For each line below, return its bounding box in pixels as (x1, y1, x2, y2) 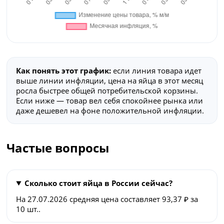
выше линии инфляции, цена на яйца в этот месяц (16, 75, 203, 85)
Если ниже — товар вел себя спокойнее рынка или (16, 95, 203, 105)
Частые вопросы (6, 139, 109, 156)
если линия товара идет (111, 65, 202, 75)
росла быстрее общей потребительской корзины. (16, 85, 198, 95)
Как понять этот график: (16, 65, 111, 75)
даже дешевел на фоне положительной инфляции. (16, 105, 204, 115)
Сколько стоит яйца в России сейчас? (24, 177, 172, 188)
